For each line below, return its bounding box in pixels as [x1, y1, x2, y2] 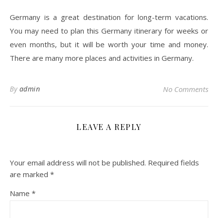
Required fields [148, 157, 199, 167]
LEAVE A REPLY [76, 121, 142, 132]
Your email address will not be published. [10, 157, 146, 167]
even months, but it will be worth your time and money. [10, 39, 208, 49]
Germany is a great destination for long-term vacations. [10, 12, 208, 22]
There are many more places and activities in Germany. [10, 53, 194, 63]
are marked [10, 169, 50, 179]
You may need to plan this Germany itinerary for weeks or [10, 25, 208, 36]
